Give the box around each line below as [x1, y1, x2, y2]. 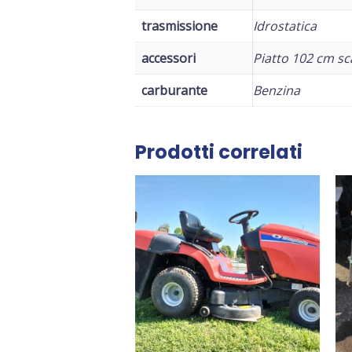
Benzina [253, 82, 300, 99]
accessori [141, 49, 196, 67]
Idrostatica [253, 17, 317, 35]
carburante [141, 82, 207, 99]
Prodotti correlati [135, 138, 302, 165]
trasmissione [141, 17, 218, 35]
